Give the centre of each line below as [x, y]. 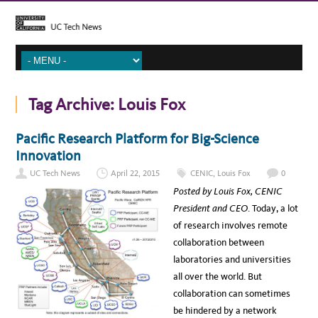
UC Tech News [55, 173]
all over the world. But [218, 276]
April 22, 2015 [136, 173]
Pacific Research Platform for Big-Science [138, 138]
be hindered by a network [225, 310]
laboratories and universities [232, 259]
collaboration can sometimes [232, 293]
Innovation [49, 155]
